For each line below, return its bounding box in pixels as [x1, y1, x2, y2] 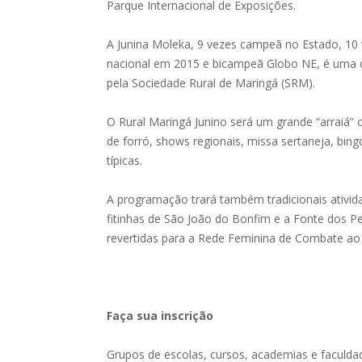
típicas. [107, 152, 142, 168]
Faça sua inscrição [107, 307, 213, 323]
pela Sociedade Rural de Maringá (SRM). [107, 74, 315, 90]
